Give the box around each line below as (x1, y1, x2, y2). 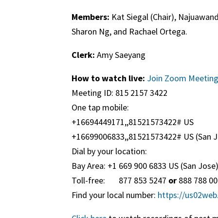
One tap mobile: (72, 102, 129, 113)
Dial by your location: (72, 145, 147, 157)
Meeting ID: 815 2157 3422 (72, 87, 167, 98)
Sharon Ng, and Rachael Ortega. (72, 26, 187, 37)
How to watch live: (72, 73, 145, 84)
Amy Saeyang (95, 49, 145, 60)
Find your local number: (72, 189, 158, 200)
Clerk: (72, 49, 95, 60)
